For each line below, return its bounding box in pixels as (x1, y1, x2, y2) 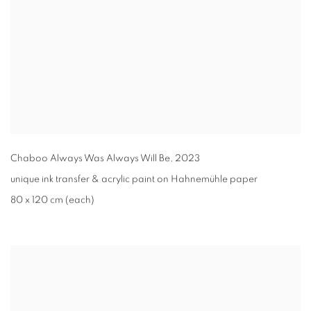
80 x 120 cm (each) (10, 195, 94, 205)
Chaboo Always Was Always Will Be (10, 153, 170, 164)
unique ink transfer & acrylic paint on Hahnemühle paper (10, 174, 258, 185)
